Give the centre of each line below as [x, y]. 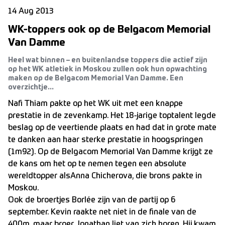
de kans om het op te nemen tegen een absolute [97, 164]
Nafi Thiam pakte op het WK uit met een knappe [95, 104]
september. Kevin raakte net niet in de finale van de [102, 212]
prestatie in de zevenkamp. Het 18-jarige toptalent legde [112, 116]
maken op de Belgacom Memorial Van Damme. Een [96, 78]
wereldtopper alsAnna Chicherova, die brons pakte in [105, 176]
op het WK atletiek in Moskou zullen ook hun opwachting [107, 69]
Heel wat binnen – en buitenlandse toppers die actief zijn [108, 60]
